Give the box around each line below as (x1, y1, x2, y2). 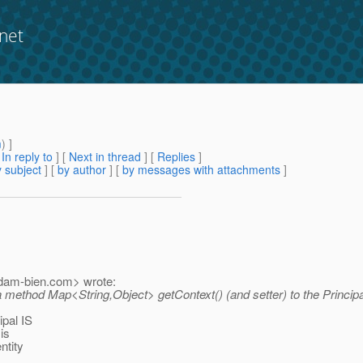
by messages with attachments (122, 161, 280, 178)
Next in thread (69, 148, 141, 165)
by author (58, 161, 106, 178)
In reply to (2, 148, 53, 165)
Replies (157, 148, 195, 165)
